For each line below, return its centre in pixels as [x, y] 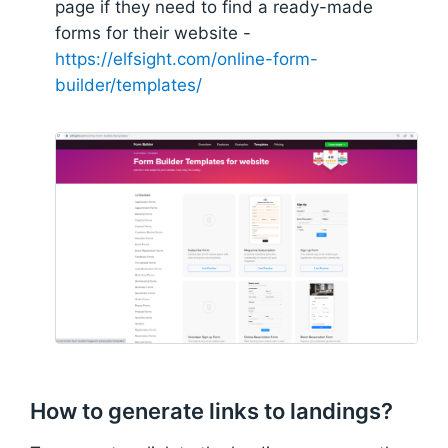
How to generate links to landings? [211, 410]
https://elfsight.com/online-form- [186, 59]
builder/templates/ [128, 85]
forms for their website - [153, 33]
